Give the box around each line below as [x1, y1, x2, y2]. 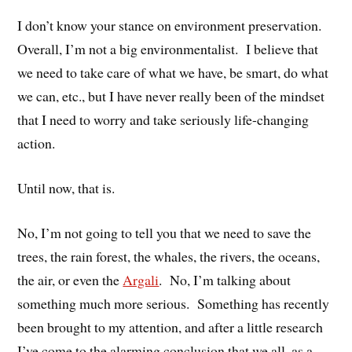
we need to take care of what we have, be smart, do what [17, 63, 329, 82]
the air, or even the [17, 269, 123, 289]
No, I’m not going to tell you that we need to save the [17, 222, 312, 242]
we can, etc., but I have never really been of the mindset [17, 86, 325, 106]
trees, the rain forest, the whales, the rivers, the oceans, [17, 246, 321, 266]
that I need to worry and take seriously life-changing [17, 110, 310, 130]
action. [17, 134, 60, 153]
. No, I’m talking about [159, 269, 291, 289]
